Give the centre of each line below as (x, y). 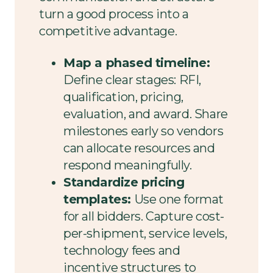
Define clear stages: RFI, (133, 80)
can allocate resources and (139, 148)
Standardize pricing (124, 183)
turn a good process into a (114, 14)
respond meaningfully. (128, 165)
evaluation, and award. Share (146, 114)
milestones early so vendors (144, 131)
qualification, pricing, (123, 97)
